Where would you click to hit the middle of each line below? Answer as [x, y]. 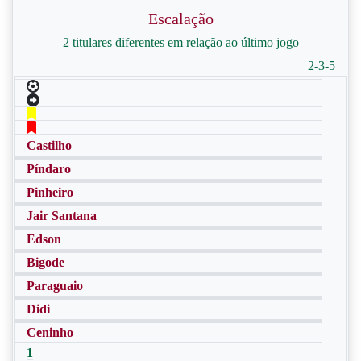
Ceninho [50, 332]
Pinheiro [50, 192]
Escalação [180, 19]
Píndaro [49, 169]
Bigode [46, 262]
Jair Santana [62, 216]
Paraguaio [55, 286]
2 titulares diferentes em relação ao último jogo [180, 42]
